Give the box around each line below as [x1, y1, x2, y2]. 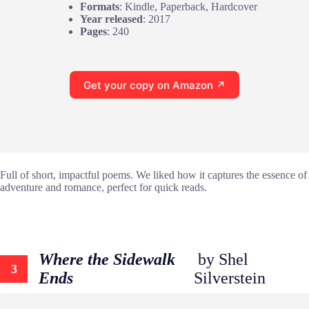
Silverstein [193, 269, 266, 288]
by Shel [193, 250, 248, 269]
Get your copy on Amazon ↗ [83, 78, 226, 92]
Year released [79, 13, 143, 26]
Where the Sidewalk [39, 250, 175, 269]
